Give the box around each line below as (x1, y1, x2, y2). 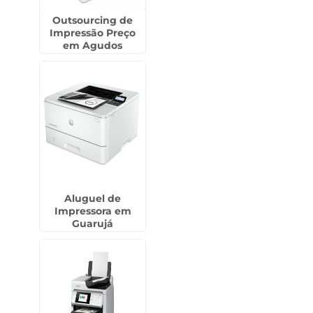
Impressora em (54, 205, 131, 217)
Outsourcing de (52, 14, 133, 27)
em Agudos (63, 39, 123, 52)
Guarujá (72, 217, 114, 230)
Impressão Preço (50, 27, 136, 39)
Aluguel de (64, 192, 122, 205)
